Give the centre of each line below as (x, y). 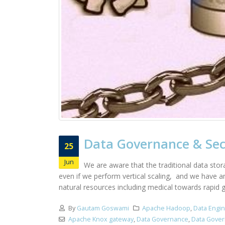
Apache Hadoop (166, 208)
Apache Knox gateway (101, 219)
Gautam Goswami (103, 208)
